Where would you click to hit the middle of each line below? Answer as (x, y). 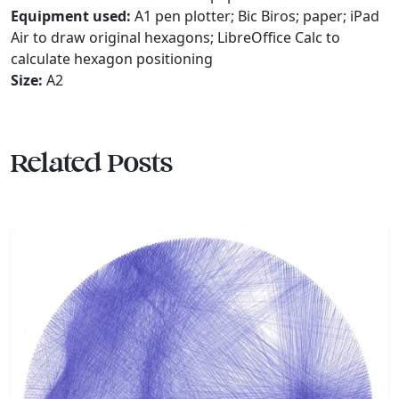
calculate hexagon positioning (112, 59)
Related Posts (92, 165)
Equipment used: (71, 16)
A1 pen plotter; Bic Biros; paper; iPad (255, 16)
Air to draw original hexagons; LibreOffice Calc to (175, 38)
